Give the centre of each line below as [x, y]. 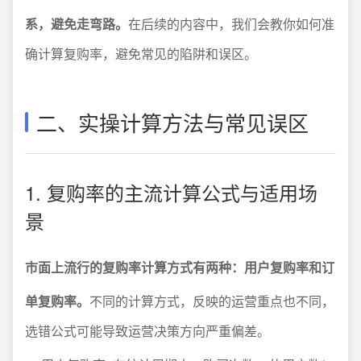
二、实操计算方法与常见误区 [172, 122]
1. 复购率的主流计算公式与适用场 [171, 192]
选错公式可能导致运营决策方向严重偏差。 [147, 331]
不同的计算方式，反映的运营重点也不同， [212, 301]
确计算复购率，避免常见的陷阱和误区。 [141, 54]
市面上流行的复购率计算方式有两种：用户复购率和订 [180, 267]
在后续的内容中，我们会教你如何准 [231, 24]
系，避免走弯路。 [77, 24]
